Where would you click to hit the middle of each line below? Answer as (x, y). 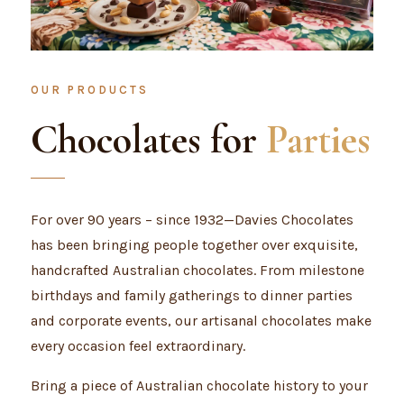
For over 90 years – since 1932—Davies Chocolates (192, 220)
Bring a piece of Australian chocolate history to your (199, 386)
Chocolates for (148, 140)
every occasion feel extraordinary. (138, 346)
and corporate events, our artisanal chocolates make (201, 321)
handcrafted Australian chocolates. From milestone (197, 270)
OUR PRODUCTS (89, 90)
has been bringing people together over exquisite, (194, 245)
